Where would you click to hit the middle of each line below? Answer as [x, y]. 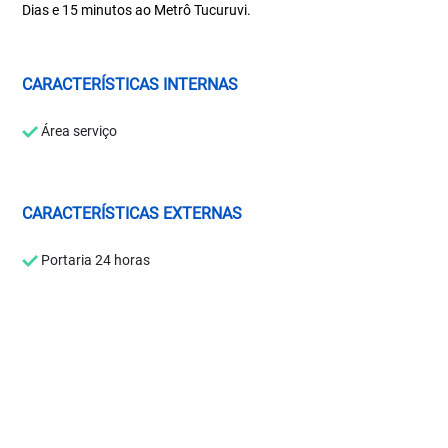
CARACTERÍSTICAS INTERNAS [130, 84]
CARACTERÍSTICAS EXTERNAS [132, 213]
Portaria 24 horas [94, 259]
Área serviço [78, 130]
